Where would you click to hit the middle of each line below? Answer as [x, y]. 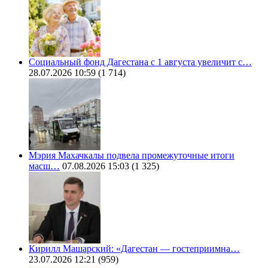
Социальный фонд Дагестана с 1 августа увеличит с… [140, 62]
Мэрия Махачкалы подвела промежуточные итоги [132, 156]
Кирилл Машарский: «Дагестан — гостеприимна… [134, 249]
